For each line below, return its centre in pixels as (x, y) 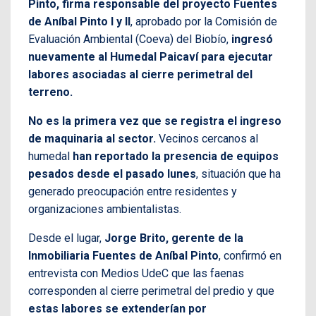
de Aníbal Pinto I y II (79, 22)
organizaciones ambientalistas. (105, 209)
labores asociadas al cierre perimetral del (140, 75)
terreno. (50, 92)
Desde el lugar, (66, 238)
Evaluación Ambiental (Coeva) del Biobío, (130, 39)
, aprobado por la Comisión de (204, 22)
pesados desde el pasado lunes (112, 174)
